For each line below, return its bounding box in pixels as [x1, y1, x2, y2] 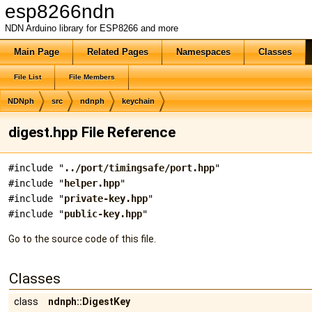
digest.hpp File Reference [8, 124, 175, 141]
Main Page [14, 47, 59, 57]
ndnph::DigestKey [48, 296, 130, 307]
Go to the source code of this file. [8, 233, 156, 244]
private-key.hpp [64, 193, 148, 204]
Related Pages [87, 47, 148, 57]
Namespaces [176, 47, 231, 57]
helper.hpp [64, 178, 120, 189]
